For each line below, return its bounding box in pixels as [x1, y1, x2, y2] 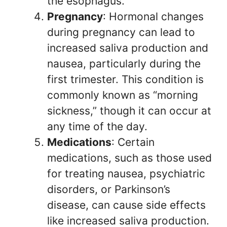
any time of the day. [47, 120, 147, 133]
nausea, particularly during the [47, 57, 201, 70]
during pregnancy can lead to [47, 26, 195, 39]
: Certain [111, 136, 155, 148]
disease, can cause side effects [47, 199, 206, 211]
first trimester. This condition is [47, 73, 204, 86]
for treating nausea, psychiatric [47, 167, 205, 180]
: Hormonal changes [103, 10, 204, 23]
